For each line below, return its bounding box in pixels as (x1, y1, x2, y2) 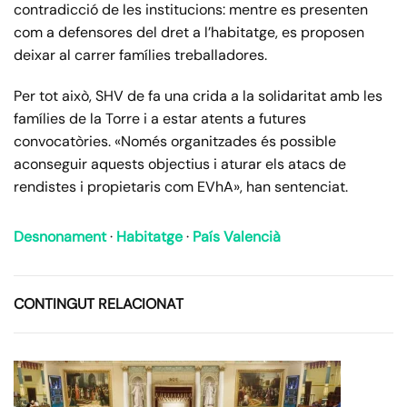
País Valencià (193, 226, 281, 246)
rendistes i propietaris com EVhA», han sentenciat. (14, 176, 348, 196)
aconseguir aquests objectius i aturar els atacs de (14, 154, 346, 174)
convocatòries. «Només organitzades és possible (14, 131, 336, 151)
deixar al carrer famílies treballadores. (14, 45, 267, 65)
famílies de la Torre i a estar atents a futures (14, 108, 306, 128)
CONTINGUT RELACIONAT (14, 293, 184, 313)
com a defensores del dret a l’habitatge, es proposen (14, 22, 364, 42)
